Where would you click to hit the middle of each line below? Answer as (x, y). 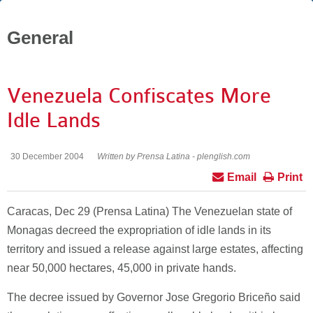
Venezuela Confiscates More (139, 96)
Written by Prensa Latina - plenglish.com (174, 156)
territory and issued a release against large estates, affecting (155, 249)
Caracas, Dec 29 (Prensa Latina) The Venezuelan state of (150, 211)
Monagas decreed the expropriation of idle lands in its (139, 230)
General (40, 38)
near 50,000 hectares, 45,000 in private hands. (122, 268)
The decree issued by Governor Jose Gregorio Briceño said (154, 297)
